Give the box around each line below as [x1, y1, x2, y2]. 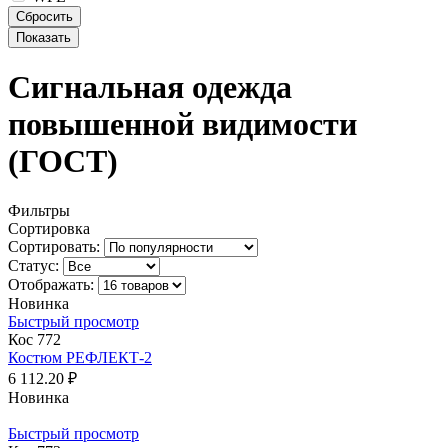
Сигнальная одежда [8, 69, 292, 106]
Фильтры [8, 201, 70, 219]
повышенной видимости [8, 106, 357, 143]
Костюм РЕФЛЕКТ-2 [8, 348, 152, 366]
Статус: [8, 256, 59, 274]
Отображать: [8, 275, 94, 293]
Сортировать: [8, 237, 100, 255]
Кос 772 [8, 330, 61, 348]
